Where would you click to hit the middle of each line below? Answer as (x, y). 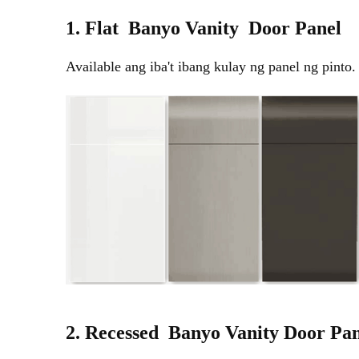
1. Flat (97, 28)
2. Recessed (115, 333)
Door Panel (292, 28)
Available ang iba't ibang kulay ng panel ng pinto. (211, 66)
